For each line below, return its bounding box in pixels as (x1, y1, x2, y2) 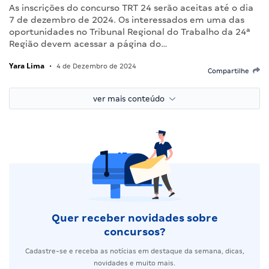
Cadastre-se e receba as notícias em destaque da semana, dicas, (25, 247, 244, 255)
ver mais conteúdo (93, 94, 169, 103)
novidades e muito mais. (94, 259, 175, 267)
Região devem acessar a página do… (9, 38, 168, 49)
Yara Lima (9, 60, 44, 71)
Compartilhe (208, 67, 253, 74)
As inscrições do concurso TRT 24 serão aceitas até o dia (9, 2, 253, 13)
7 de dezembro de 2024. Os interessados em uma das (9, 14, 244, 25)
